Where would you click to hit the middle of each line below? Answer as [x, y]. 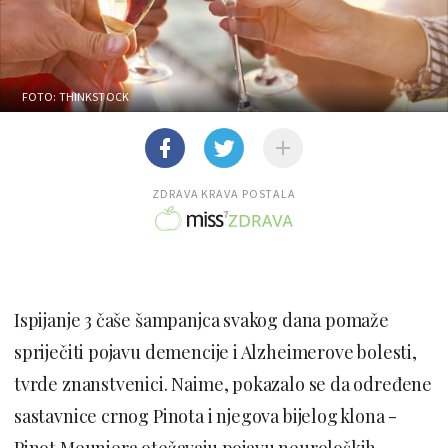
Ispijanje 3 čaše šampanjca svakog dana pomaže [201, 319]
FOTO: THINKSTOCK [75, 96]
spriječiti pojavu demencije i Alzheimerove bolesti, [215, 351]
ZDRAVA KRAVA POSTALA [224, 193]
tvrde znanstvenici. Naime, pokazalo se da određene [223, 383]
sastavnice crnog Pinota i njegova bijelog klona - [206, 415]
